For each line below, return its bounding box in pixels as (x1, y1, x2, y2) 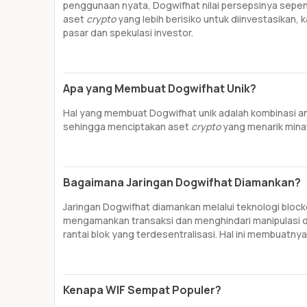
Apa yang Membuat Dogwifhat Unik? (63, 81, 256, 96)
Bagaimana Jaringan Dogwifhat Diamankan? (63, 175, 301, 190)
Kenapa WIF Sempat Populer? (63, 282, 221, 297)
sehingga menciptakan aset (63, 120, 191, 133)
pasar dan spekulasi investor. (63, 26, 195, 39)
